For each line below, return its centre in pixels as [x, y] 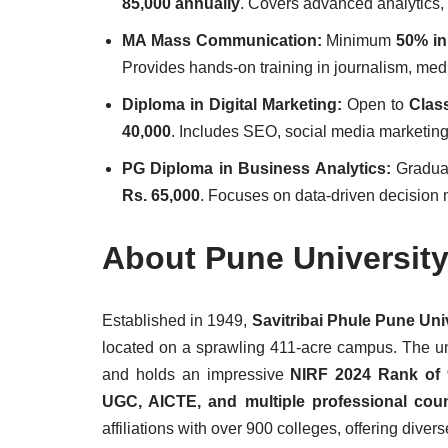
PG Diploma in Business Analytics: [259, 168]
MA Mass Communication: [224, 40]
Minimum [361, 40]
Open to [376, 104]
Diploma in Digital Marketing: [232, 104]
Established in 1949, [177, 320]
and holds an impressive [196, 374]
